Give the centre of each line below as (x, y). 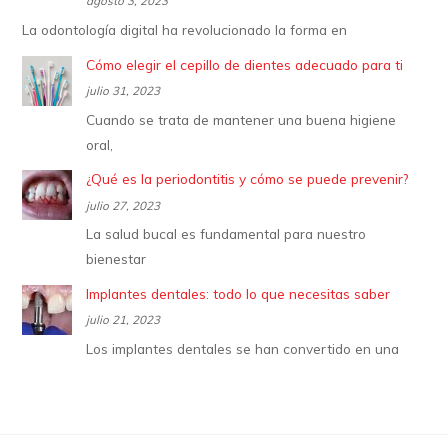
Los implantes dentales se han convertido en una (243, 348)
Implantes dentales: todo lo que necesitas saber (238, 293)
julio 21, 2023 (123, 320)
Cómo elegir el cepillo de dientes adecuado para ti (245, 64)
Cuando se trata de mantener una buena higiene (241, 119)
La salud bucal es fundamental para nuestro (226, 234)
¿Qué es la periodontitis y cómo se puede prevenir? (247, 179)
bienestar (116, 259)
